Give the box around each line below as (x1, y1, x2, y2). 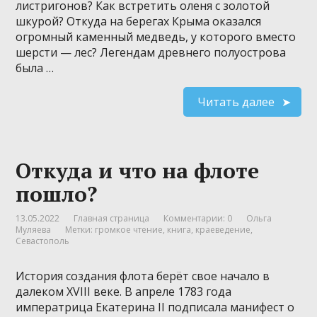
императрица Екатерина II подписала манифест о (16, 299, 295, 315)
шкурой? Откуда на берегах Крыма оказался (16, 13, 262, 29)
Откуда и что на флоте (16, 156, 260, 185)
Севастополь (16, 234, 70, 247)
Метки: (65, 223, 96, 236)
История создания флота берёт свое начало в (16, 267, 270, 284)
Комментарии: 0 (163, 212, 233, 224)
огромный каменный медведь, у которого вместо (16, 28, 296, 45)
